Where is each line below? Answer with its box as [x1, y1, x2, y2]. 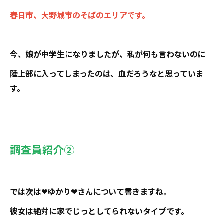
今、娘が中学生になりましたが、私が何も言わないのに [10, 48, 205, 60]
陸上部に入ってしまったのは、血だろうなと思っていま [10, 67, 203, 79]
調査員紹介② [10, 141, 74, 157]
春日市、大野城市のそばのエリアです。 [10, 9, 150, 21]
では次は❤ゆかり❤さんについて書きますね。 [10, 185, 171, 197]
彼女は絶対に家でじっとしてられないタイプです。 [10, 205, 189, 217]
